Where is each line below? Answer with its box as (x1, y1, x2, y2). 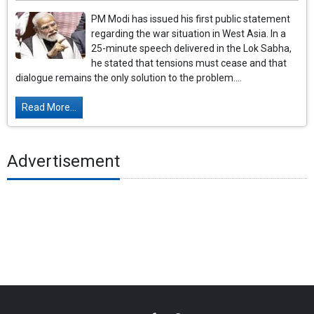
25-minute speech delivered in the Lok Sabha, (91, 43, 292, 55)
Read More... (22, 102, 77, 114)
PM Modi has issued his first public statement (91, 13, 291, 25)
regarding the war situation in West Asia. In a (91, 28, 287, 40)
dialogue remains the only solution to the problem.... (15, 72, 243, 84)
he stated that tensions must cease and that (91, 57, 287, 69)
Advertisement (7, 151, 120, 171)
